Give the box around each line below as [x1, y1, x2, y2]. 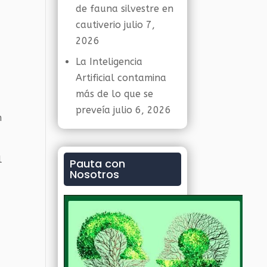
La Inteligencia [76, 56, 143, 67]
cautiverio [76, 19, 122, 30]
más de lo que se [76, 88, 154, 100]
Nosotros [70, 167, 120, 182]
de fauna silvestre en [76, 3, 174, 14]
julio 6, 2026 [113, 104, 172, 116]
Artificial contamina [76, 72, 167, 83]
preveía [76, 104, 111, 116]
